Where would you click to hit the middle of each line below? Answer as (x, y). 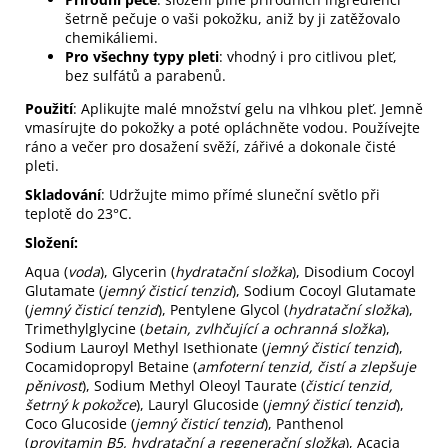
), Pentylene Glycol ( (223, 309)
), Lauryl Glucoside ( (201, 404)
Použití (49, 108)
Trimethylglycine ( (84, 328)
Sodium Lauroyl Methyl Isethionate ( (145, 347)
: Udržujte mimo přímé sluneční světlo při (240, 194)
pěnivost (53, 385)
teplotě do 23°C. (78, 213)
